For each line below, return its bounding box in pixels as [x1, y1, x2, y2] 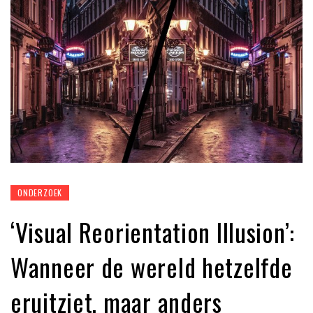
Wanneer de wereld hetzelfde [10, 247, 293, 285]
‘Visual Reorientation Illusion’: [10, 212, 296, 250]
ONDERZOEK [17, 186, 63, 198]
